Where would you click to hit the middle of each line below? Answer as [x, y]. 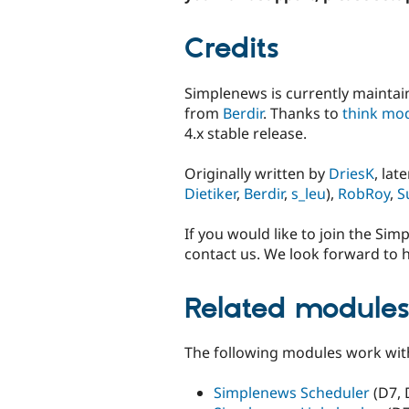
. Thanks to [303, 113]
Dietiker [210, 193]
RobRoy [364, 193]
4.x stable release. [246, 133]
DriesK [351, 173]
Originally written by [257, 173]
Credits [232, 50]
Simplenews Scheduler [292, 393]
